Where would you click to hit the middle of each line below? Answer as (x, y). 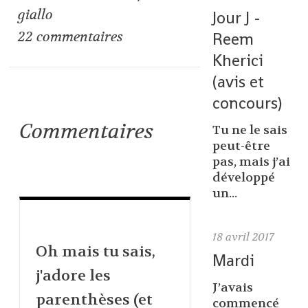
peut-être (241, 146)
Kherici (238, 60)
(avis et (238, 81)
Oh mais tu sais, (95, 251)
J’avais (232, 288)
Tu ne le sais (250, 131)
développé (243, 178)
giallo (36, 14)
